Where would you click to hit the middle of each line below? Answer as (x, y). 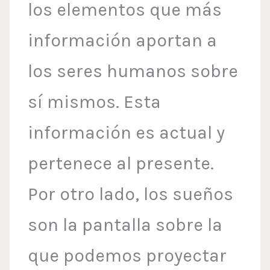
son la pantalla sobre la (125, 225)
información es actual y (127, 133)
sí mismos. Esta (95, 102)
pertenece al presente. (121, 164)
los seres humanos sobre (133, 71)
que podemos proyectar (127, 256)
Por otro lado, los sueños (131, 194)
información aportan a (123, 41)
